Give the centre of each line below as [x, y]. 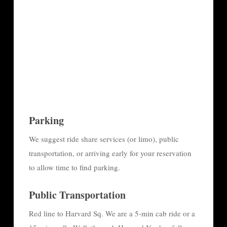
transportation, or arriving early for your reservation [110, 153]
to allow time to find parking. [74, 167]
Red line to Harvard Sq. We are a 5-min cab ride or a [112, 213]
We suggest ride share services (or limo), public [104, 139]
